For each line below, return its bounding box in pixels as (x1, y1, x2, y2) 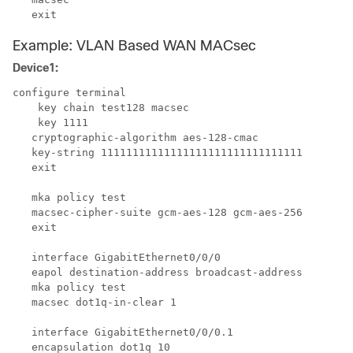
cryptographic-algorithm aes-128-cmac (13, 132, 258, 143)
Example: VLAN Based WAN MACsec (13, 38, 256, 54)
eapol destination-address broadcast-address (13, 266, 303, 278)
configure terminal (13, 87, 126, 98)
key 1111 (13, 117, 88, 128)
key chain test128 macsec (13, 102, 189, 113)
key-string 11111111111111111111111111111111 (13, 147, 303, 158)
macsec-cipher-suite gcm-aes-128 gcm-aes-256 (13, 206, 303, 218)
